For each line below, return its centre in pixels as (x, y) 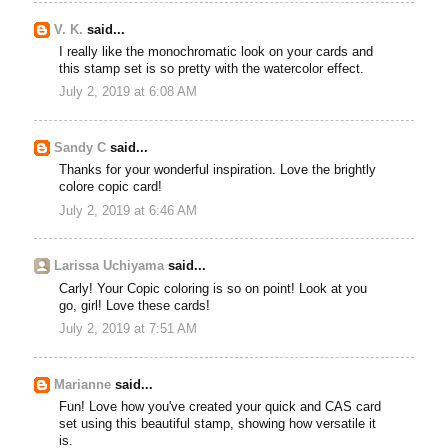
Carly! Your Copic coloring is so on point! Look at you (213, 288)
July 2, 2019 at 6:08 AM (128, 92)
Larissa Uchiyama (109, 266)
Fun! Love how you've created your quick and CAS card (220, 407)
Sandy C (80, 147)
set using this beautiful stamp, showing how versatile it (218, 424)
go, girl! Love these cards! (135, 305)
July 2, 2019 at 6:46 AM (128, 210)
